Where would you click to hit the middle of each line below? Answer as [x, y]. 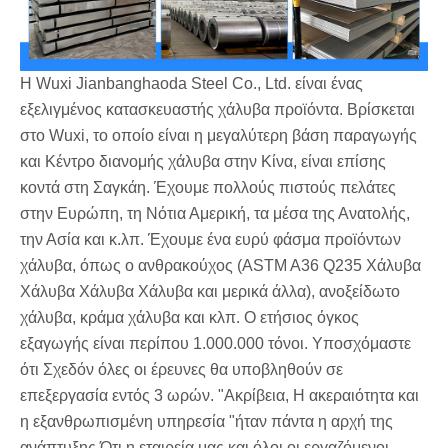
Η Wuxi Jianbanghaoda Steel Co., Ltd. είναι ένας [191, 83]
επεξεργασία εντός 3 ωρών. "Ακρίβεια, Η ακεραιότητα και [219, 395]
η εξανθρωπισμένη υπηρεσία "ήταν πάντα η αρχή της [206, 421]
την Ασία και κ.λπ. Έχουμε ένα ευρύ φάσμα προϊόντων [210, 239]
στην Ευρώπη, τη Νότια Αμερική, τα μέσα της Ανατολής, [215, 213]
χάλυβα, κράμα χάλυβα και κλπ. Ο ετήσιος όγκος [189, 317]
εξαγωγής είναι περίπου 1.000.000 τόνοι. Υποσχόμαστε [215, 343]
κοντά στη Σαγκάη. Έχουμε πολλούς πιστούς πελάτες [208, 187]
